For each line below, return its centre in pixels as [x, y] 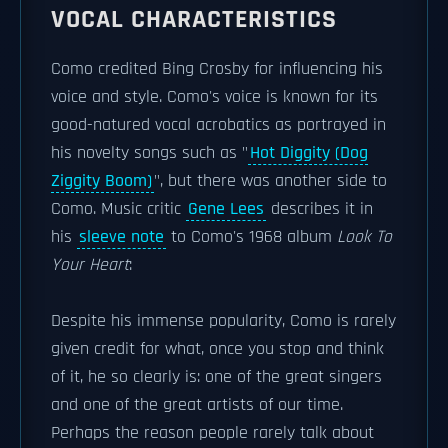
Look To [364, 237]
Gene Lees [226, 209]
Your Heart [90, 265]
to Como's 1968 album [251, 237]
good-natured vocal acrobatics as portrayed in [218, 125]
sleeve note [121, 237]
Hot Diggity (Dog [309, 153]
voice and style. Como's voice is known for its [214, 97]
